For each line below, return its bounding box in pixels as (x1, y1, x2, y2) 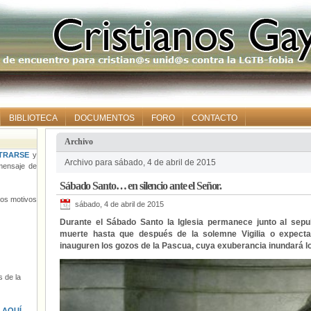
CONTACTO (192, 113, 237, 123)
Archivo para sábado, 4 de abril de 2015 (65, 158, 216, 167)
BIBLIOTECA (9, 113, 58, 123)
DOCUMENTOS (74, 113, 135, 123)
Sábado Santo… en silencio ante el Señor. (60, 180, 222, 192)
